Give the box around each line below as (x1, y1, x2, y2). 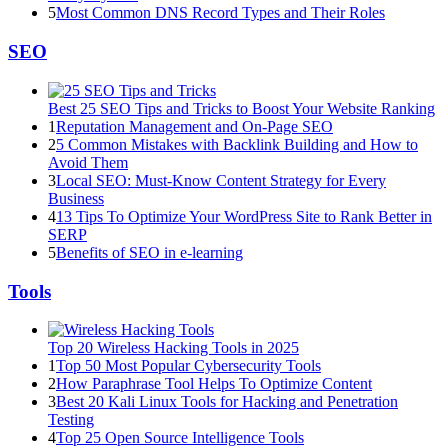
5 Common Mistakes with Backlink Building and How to (56, 135, 418, 153)
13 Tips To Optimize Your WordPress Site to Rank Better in (56, 207, 432, 225)
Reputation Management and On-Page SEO (56, 117, 333, 135)
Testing (48, 411, 94, 429)
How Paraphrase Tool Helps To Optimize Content (56, 375, 372, 393)
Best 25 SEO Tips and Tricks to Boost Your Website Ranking (48, 99, 435, 117)
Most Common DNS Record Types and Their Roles (56, 4, 385, 22)
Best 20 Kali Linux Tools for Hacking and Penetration (56, 393, 398, 411)
